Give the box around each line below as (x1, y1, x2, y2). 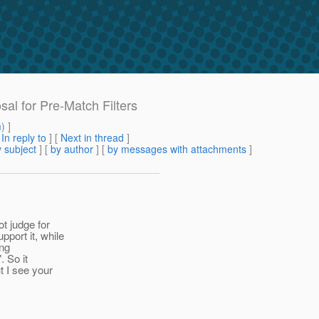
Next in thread (61, 130, 124, 145)
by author (51, 142, 93, 157)
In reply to (1, 130, 46, 145)
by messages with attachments (108, 142, 246, 157)
